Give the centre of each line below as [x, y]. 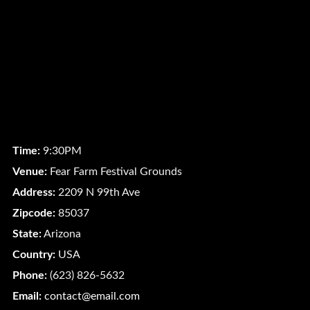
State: [27, 234]
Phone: [29, 276]
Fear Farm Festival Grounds [114, 172]
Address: [34, 193]
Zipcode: [34, 213]
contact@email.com [92, 297]
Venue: [29, 172]
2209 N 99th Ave [97, 193]
